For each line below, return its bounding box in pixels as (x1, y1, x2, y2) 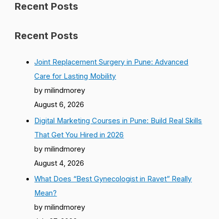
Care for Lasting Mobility (34, 71, 116, 81)
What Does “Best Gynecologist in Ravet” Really (34, 175, 192, 184)
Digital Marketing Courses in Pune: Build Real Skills (34, 116, 202, 125)
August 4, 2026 (34, 158, 85, 168)
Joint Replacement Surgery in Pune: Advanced (34, 57, 189, 66)
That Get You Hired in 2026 (34, 130, 124, 139)
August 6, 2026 (34, 100, 85, 109)
